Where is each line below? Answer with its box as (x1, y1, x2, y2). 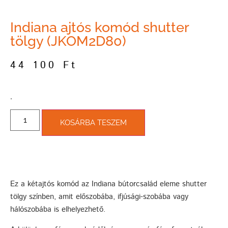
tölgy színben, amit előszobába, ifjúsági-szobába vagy (10, 191, 188, 203)
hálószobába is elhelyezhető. (10, 204, 105, 215)
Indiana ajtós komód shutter (10, 19, 189, 36)
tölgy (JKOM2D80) (10, 33, 126, 49)
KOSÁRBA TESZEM (60, 118, 127, 128)
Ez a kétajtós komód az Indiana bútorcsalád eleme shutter (10, 179, 207, 190)
